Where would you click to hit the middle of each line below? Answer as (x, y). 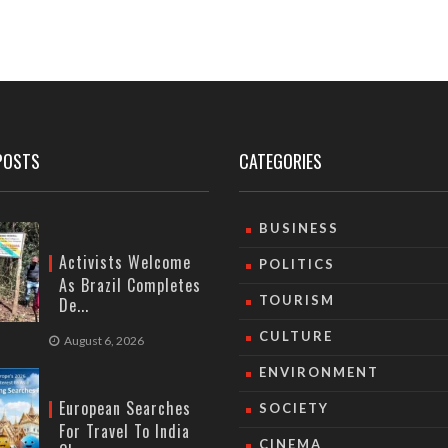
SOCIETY (294, 408)
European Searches (125, 408)
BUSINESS (299, 228)
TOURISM (297, 300)
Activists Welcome (125, 262)
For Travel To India (124, 431)
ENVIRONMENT (319, 372)
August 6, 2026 (104, 340)
